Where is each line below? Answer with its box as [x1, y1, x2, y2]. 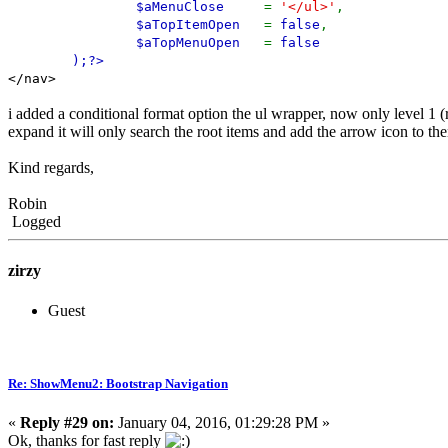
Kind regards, [8, 159, 94, 177]
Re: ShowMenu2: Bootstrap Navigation [8, 375, 228, 391]
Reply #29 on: [20, 413, 114, 431]
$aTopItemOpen [136, 17, 264, 33]
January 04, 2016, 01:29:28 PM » [114, 413, 330, 431]
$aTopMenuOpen [136, 35, 264, 51]
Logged [8, 213, 61, 231]
